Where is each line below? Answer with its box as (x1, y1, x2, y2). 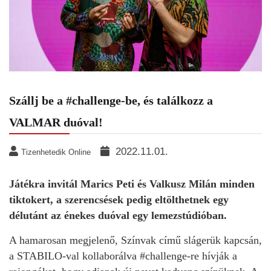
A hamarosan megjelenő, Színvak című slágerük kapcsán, (9, 234, 262, 247)
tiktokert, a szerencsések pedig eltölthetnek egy (9, 194, 229, 206)
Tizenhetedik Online (21, 148, 91, 157)
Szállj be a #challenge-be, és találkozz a (9, 94, 213, 108)
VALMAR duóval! (9, 116, 103, 129)
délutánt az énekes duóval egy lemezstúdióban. (9, 209, 227, 222)
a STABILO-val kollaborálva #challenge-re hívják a (9, 250, 237, 263)
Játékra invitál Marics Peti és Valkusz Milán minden (9, 178, 255, 191)
